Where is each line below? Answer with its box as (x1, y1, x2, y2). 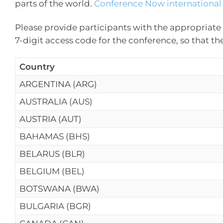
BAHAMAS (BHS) (19, 131, 90, 141)
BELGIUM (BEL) (19, 166, 85, 176)
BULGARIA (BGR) (19, 201, 91, 211)
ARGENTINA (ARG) (19, 79, 97, 89)
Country (19, 62, 55, 72)
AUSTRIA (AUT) (19, 114, 82, 124)
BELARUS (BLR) (19, 149, 85, 159)
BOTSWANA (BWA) (19, 184, 100, 194)
